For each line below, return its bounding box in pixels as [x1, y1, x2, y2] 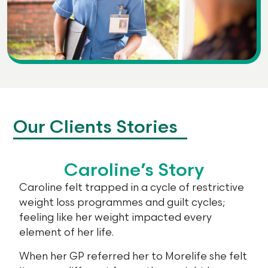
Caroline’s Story [64, 159, 204, 181]
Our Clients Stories [13, 117, 178, 139]
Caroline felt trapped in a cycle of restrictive [19, 182, 244, 194]
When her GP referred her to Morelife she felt [19, 250, 247, 263]
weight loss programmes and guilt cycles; [19, 197, 225, 209]
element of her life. [19, 227, 116, 239]
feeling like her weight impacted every [19, 212, 212, 224]
